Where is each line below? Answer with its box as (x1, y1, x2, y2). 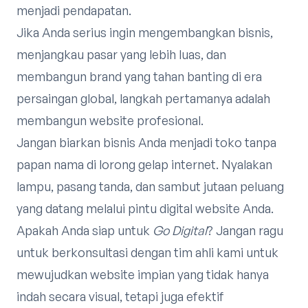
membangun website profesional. (16, 113, 203, 128)
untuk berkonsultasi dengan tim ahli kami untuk (16, 245, 278, 260)
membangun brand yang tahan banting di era (16, 69, 262, 84)
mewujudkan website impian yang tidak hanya (16, 267, 269, 282)
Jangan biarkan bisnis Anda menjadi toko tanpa (16, 135, 276, 150)
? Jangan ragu (207, 223, 283, 238)
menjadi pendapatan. (16, 3, 131, 18)
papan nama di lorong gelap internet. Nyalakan (16, 157, 272, 172)
